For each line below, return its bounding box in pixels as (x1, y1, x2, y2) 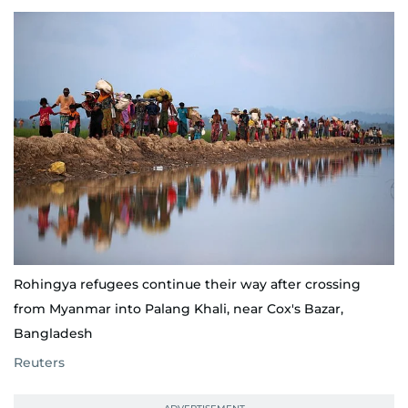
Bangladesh (14, 325, 93, 342)
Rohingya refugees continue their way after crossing (14, 276, 361, 293)
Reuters (14, 354, 65, 372)
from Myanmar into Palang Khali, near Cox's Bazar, (14, 301, 343, 318)
